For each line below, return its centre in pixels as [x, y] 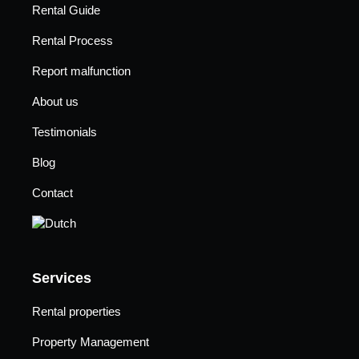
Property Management [91, 341]
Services [62, 278]
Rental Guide [66, 10]
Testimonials [65, 131]
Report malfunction [81, 71]
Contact [52, 192]
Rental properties [77, 311]
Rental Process [73, 40]
